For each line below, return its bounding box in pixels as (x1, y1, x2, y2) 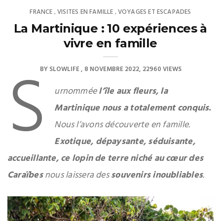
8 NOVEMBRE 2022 (84, 64, 139, 74)
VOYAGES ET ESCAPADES (117, 6, 191, 17)
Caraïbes (7, 168, 43, 183)
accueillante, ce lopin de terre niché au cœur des (7, 151, 204, 166)
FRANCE (30, 6, 53, 17)
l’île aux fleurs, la (99, 84, 168, 99)
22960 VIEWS (142, 64, 182, 74)
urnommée (54, 84, 99, 99)
